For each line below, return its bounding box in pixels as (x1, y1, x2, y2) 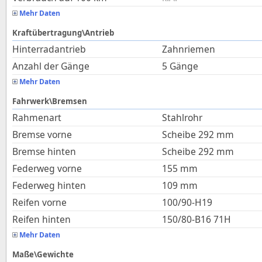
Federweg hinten (12, 179, 86, 192)
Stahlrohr (162, 111, 202, 124)
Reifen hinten (12, 213, 71, 226)
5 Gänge (162, 60, 198, 73)
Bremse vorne (12, 128, 72, 141)
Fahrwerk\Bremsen (12, 96, 87, 106)
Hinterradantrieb (12, 43, 86, 56)
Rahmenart (12, 111, 61, 124)
